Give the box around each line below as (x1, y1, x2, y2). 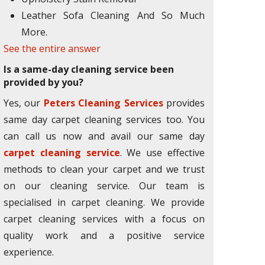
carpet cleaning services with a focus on (4, 212, 205, 225)
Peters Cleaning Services (43, 96, 163, 109)
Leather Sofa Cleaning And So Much (21, 9, 205, 22)
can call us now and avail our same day (4, 130, 205, 143)
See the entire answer (4, 42, 101, 55)
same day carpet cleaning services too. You (4, 113, 205, 126)
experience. (4, 245, 54, 258)
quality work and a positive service (4, 229, 205, 242)
